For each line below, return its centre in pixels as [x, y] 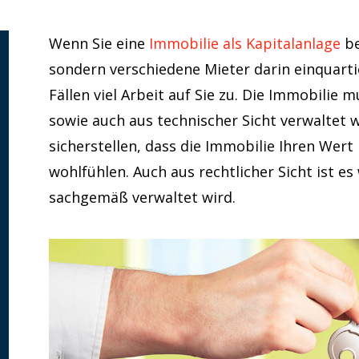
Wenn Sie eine [99, 43]
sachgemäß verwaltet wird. [143, 197]
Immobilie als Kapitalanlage [245, 43]
